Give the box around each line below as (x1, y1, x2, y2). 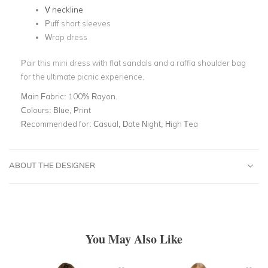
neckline (52, 5, 83, 14)
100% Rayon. (68, 91, 118, 101)
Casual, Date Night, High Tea (93, 118, 198, 129)
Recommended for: (21, 118, 93, 129)
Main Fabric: (21, 91, 68, 101)
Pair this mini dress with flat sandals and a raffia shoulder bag (21, 57, 246, 68)
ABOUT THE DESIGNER (9, 160, 95, 170)
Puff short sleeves (45, 19, 111, 28)
